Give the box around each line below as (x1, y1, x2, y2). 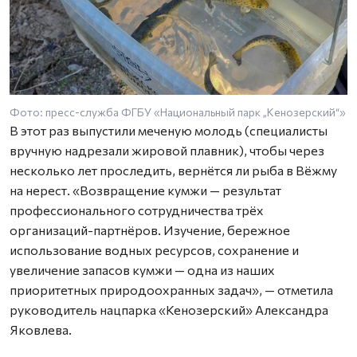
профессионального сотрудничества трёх (10, 202, 264, 218)
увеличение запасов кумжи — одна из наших (10, 262, 275, 278)
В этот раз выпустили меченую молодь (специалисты (10, 123, 328, 139)
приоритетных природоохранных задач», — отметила (10, 282, 333, 298)
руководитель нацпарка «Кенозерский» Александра (10, 302, 328, 318)
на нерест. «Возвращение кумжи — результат (10, 182, 281, 198)
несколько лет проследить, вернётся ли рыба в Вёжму (10, 163, 337, 178)
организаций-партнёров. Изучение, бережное (10, 222, 290, 238)
